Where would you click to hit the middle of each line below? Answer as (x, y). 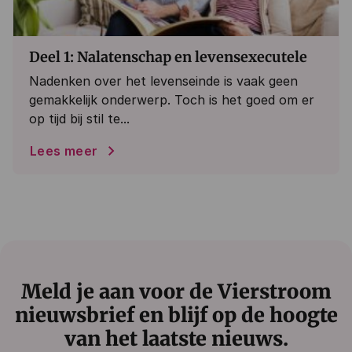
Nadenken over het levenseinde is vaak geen (163, 81)
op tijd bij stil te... (79, 119)
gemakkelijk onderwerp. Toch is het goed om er (172, 100)
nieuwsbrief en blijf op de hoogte (176, 315)
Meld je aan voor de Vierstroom (176, 291)
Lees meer (64, 151)
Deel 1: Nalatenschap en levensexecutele (168, 57)
